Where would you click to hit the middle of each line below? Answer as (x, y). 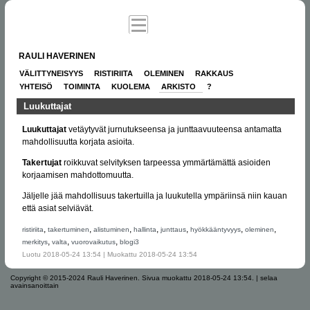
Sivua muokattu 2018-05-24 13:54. (198, 277)
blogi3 (129, 241)
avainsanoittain (35, 285)
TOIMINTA (82, 87)
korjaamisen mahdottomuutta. (77, 175)
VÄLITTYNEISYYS (51, 74)
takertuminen (68, 229)
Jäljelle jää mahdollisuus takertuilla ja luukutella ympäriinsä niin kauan (154, 195)
